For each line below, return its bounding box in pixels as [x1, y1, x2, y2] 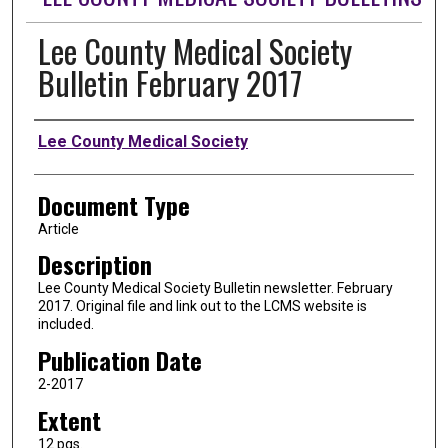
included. [37, 316, 94, 333]
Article [37, 220, 79, 237]
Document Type [37, 186, 190, 223]
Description [37, 246, 152, 283]
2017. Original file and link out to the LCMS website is [37, 298, 367, 315]
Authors [33, 120, 101, 157]
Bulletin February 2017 [37, 58, 302, 106]
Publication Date [37, 341, 202, 378]
